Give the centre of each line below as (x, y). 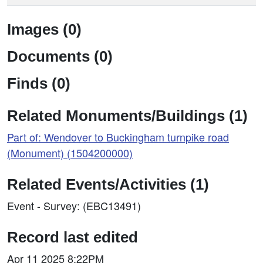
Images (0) (44, 29)
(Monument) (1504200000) (70, 153)
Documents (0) (60, 56)
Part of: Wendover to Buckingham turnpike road (118, 137)
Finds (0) (39, 83)
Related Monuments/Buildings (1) (127, 116)
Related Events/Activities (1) (108, 184)
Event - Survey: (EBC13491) (74, 205)
